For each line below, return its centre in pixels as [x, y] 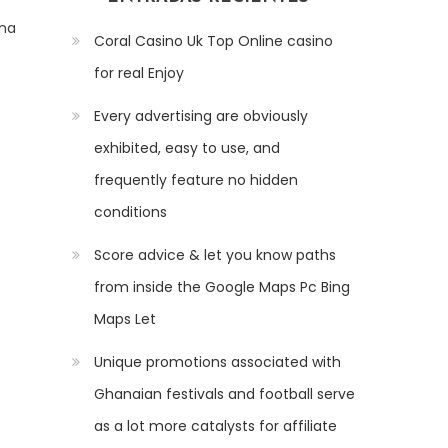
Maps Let [125, 319]
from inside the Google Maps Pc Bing [222, 287]
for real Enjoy [139, 73]
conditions [130, 212]
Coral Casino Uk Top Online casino [213, 41]
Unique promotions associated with [217, 362]
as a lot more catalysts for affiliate [215, 426]
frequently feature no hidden [196, 180]
